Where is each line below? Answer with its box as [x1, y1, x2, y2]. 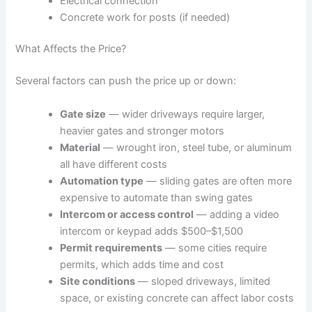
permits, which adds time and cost [60, 258, 224, 271]
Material [60, 141, 101, 154]
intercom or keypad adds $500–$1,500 [60, 224, 244, 237]
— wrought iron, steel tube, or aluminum [100, 141, 292, 154]
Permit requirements [60, 241, 163, 254]
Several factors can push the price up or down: [15, 75, 237, 88]
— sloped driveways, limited [135, 274, 271, 288]
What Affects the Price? [15, 42, 127, 56]
